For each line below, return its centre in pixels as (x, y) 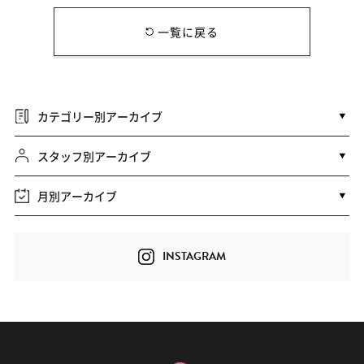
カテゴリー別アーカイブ (100, 116)
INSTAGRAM (194, 256)
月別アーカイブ (77, 195)
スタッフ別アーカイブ (94, 156)
